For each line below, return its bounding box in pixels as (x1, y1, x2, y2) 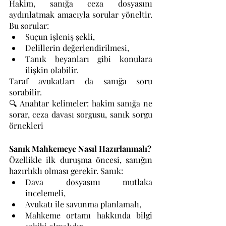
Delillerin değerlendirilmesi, (25, 42, 129, 53)
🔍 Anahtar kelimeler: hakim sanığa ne (9, 98, 152, 108)
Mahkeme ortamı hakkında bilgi (25, 210, 152, 220)
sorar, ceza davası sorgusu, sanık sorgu (9, 109, 152, 120)
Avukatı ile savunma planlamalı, (25, 199, 141, 209)
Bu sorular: (9, 20, 49, 31)
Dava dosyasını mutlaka (25, 177, 152, 187)
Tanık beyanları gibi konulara (25, 53, 152, 64)
